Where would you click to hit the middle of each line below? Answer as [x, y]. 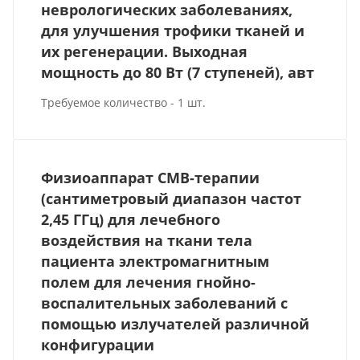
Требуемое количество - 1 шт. [124, 102]
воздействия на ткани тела [147, 240]
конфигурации [98, 344]
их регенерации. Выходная [145, 51]
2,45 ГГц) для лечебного [131, 219]
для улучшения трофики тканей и [173, 30]
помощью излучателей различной [176, 323]
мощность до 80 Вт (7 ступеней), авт [178, 72]
